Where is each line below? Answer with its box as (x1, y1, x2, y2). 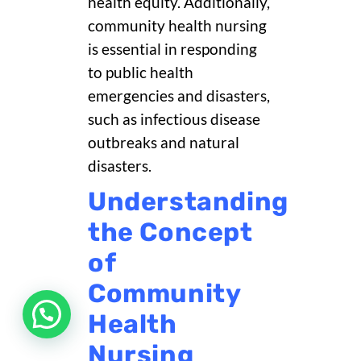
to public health (88, 64, 193, 82)
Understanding (88, 186, 288, 218)
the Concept (88, 217, 253, 248)
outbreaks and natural (88, 134, 239, 152)
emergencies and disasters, (88, 87, 270, 106)
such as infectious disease (88, 110, 260, 129)
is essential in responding (88, 40, 257, 59)
